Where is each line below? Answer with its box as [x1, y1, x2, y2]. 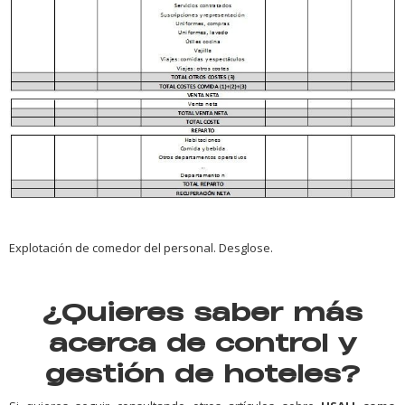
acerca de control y [49, 325, 356, 358]
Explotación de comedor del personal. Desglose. [9, 239, 273, 256]
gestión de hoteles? [45, 356, 360, 389]
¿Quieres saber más [42, 295, 363, 327]
